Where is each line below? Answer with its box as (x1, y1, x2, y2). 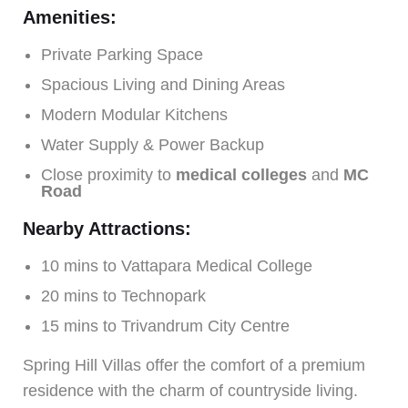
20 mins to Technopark (41, 286, 206, 305)
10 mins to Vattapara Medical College (41, 256, 312, 275)
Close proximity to (41, 165, 176, 184)
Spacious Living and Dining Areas (41, 75, 285, 94)
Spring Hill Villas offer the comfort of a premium (23, 355, 365, 374)
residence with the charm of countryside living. (23, 381, 358, 400)
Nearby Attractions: (23, 218, 191, 239)
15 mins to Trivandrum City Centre (41, 316, 290, 335)
